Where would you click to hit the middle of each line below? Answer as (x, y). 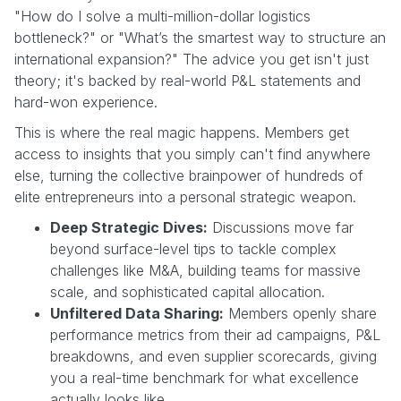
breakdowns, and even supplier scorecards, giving (213, 356)
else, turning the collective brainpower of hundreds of (189, 175)
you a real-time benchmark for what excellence (205, 377)
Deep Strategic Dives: (129, 227)
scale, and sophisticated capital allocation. (188, 291)
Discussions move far (281, 227)
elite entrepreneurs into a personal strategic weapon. (185, 196)
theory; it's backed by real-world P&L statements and (188, 80)
